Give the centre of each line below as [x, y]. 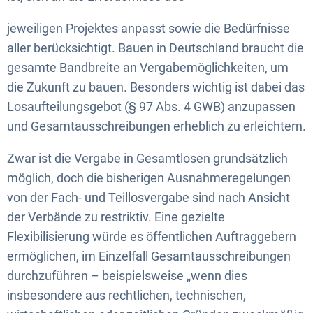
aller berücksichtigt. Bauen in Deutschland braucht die [155, 48]
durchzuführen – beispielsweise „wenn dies [127, 275]
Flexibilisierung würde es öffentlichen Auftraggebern [152, 236]
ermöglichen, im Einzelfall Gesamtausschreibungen [149, 256]
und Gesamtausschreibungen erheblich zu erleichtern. [156, 126]
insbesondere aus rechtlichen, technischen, [126, 295]
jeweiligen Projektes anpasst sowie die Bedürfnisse [148, 28]
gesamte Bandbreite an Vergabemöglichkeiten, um [148, 67]
